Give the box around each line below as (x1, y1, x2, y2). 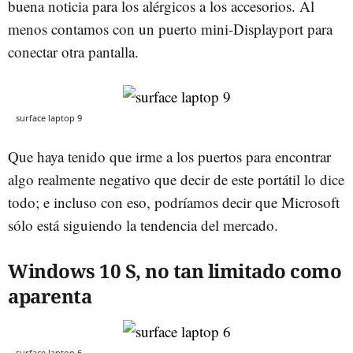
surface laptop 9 (16, 111, 82, 124)
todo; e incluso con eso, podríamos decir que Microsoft (8, 191, 340, 212)
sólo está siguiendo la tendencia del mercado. (8, 214, 278, 235)
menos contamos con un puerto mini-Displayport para (8, 18, 333, 39)
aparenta (8, 282, 91, 309)
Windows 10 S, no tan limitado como (8, 257, 341, 284)
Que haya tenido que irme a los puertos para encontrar (8, 146, 331, 166)
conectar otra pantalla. (8, 41, 139, 61)
